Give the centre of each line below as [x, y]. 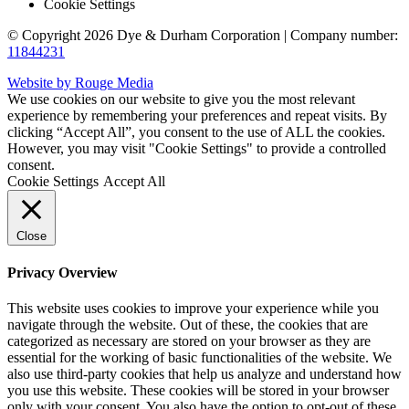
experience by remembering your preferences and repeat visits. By [197, 115]
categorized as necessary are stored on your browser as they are [189, 341]
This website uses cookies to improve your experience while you [193, 309]
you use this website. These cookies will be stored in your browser [198, 391]
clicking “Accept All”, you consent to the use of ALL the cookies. [196, 131]
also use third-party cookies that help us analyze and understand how [204, 374]
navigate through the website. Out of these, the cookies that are [188, 325]
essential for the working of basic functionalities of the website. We [199, 358]
